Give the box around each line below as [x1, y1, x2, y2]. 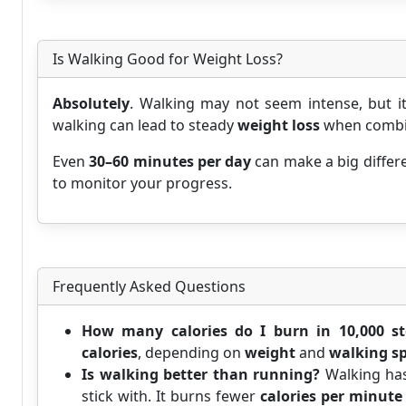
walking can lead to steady [53, 115, 237, 135]
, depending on [138, 343, 245, 362]
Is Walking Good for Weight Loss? [53, 49, 283, 69]
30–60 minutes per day [89, 151, 252, 171]
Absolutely [53, 93, 130, 113]
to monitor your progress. [53, 173, 232, 193]
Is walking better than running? [82, 364, 321, 384]
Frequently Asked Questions [53, 276, 246, 296]
